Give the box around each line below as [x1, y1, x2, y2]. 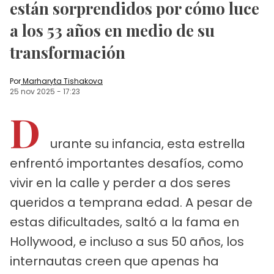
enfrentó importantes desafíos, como [10, 154, 243, 172]
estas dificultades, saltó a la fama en [10, 213, 239, 231]
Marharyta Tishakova [23, 75, 103, 86]
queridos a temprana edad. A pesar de [10, 193, 253, 211]
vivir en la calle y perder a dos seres [10, 174, 231, 191]
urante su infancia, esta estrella [50, 135, 245, 152]
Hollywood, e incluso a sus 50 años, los [10, 232, 244, 250]
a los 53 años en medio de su [10, 19, 215, 41]
